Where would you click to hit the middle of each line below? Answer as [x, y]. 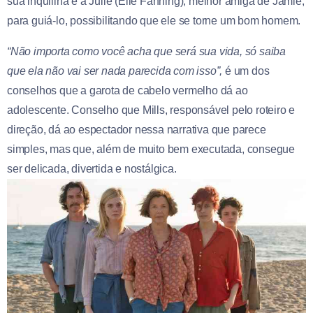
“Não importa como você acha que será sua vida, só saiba [146, 51]
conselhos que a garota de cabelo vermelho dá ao [128, 90]
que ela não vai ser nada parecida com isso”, [115, 71]
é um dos [246, 71]
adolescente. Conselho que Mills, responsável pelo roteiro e [151, 110]
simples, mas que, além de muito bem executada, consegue [151, 149]
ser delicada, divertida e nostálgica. [92, 168]
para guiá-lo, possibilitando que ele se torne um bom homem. [154, 20]
